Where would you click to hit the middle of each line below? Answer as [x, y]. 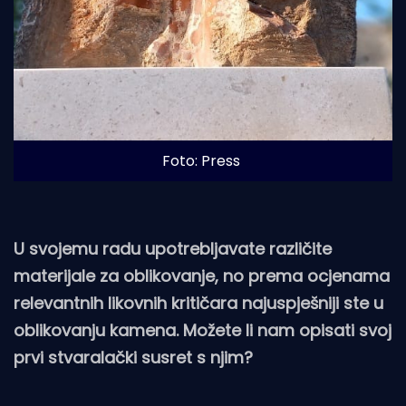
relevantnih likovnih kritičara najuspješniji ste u [198, 303]
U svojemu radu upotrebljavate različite [173, 248]
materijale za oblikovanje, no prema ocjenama [202, 275]
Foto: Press [201, 160]
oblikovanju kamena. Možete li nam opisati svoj [203, 330]
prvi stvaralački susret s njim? [133, 357]
